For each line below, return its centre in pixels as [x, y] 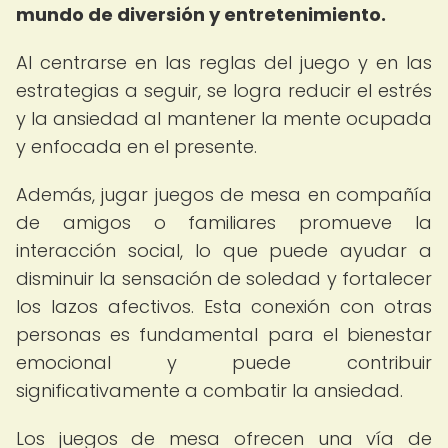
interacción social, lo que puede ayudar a [224, 250]
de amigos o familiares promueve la [224, 222]
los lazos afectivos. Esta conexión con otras [224, 306]
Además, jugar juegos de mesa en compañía [224, 194]
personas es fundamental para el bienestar [224, 334]
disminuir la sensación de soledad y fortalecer [224, 278]
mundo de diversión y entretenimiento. [201, 14]
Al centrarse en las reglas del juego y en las [224, 62]
